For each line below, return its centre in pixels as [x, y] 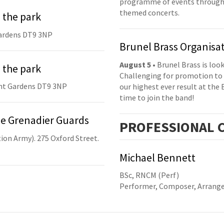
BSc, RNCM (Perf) [149, 175]
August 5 [135, 64]
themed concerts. [149, 13]
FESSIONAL [180, 127]
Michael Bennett [157, 157]
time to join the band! [157, 97]
